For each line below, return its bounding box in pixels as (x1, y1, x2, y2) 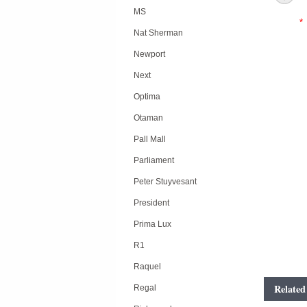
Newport (134, 49, 165, 59)
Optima (134, 92, 160, 101)
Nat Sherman (134, 28, 183, 38)
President (134, 198, 169, 208)
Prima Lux (134, 219, 171, 229)
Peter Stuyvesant (134, 177, 197, 186)
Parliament (134, 156, 174, 165)
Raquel (134, 262, 161, 271)
